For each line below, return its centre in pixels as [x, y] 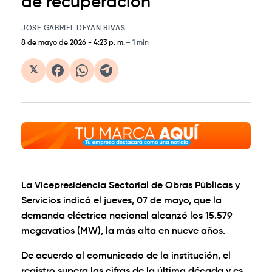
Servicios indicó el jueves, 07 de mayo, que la [121, 201]
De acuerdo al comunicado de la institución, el [126, 257]
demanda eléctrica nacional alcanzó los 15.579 [127, 216]
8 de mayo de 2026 [54, 43]
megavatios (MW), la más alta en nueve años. [123, 232]
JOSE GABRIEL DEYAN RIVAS [73, 28]
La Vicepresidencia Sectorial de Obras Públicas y [131, 186]
